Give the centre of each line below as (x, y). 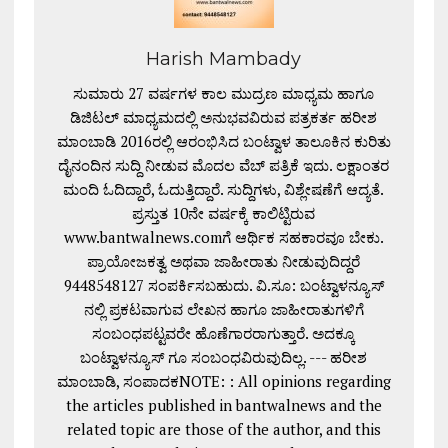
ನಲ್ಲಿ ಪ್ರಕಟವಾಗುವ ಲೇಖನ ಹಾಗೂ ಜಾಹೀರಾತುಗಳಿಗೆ (223, 308)
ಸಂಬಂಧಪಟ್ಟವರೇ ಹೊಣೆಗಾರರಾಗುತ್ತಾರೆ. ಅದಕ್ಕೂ (224, 332)
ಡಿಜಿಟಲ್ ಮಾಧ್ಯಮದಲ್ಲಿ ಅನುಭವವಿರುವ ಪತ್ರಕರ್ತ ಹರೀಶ (224, 116)
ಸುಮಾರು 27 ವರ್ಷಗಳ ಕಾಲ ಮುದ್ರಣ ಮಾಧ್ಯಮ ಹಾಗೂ (224, 92)
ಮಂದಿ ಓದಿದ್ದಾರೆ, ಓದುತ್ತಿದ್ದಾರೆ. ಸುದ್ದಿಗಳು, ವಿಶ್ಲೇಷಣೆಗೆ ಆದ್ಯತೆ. (224, 188)
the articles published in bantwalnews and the (223, 404)
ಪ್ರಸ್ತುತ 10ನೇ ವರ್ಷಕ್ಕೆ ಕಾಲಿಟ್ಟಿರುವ (224, 212)
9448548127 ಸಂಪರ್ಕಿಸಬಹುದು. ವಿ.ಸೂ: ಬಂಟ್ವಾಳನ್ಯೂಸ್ (223, 284)
